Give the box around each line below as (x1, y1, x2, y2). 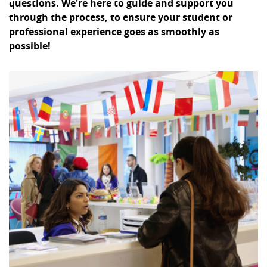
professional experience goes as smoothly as (9, 25, 219, 38)
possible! (9, 39, 51, 52)
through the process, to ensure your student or (9, 11, 232, 24)
